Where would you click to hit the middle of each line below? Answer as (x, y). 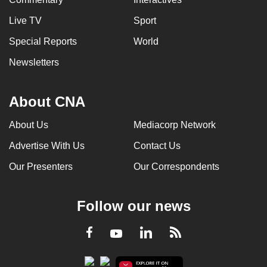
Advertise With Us (47, 145)
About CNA (47, 101)
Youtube (143, 234)
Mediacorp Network (175, 125)
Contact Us (157, 145)
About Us (29, 125)
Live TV (25, 20)
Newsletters (34, 62)
